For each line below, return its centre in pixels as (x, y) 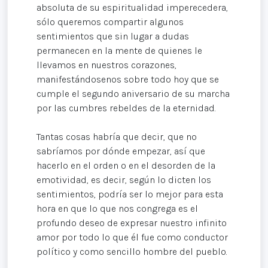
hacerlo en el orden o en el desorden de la (126, 166)
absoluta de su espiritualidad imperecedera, (132, 8)
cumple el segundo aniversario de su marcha (133, 94)
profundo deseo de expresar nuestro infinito (132, 223)
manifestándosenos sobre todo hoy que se (128, 80)
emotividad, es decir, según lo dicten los (124, 180)
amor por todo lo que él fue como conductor (132, 237)
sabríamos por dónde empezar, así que (121, 151)
